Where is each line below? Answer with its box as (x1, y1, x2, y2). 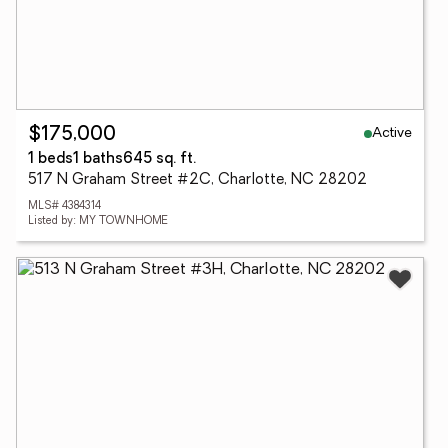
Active (372, 125, 412, 141)
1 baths (73, 152, 123, 167)
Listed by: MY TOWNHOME (28, 216, 168, 227)
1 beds (28, 152, 73, 167)
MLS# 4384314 (28, 201, 101, 212)
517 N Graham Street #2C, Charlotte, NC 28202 (28, 173, 367, 188)
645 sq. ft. (123, 152, 196, 167)
